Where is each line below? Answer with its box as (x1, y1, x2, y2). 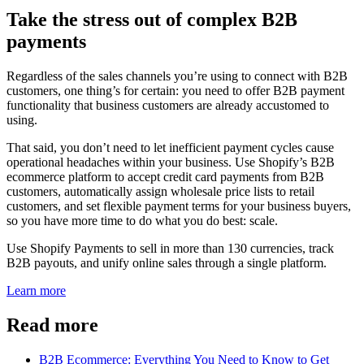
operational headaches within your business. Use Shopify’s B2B (6, 155, 335, 170)
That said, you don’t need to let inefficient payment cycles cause (6, 141, 334, 155)
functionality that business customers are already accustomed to (6, 98, 329, 113)
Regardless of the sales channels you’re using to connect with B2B (6, 69, 348, 84)
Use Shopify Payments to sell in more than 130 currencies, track (6, 241, 334, 256)
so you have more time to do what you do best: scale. (6, 214, 278, 228)
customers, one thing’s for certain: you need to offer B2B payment (6, 84, 344, 98)
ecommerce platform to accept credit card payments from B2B (6, 170, 324, 184)
